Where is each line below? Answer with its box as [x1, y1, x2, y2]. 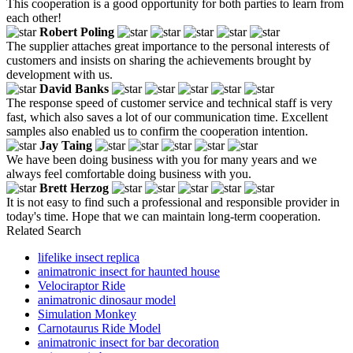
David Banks [39, 81, 109, 95]
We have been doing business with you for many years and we [6, 152, 317, 166]
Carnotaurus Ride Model [38, 321, 161, 335]
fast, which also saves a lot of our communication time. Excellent [6, 110, 328, 124]
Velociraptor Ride [38, 278, 125, 292]
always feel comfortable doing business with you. [6, 166, 251, 180]
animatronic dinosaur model [38, 292, 176, 307]
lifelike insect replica [38, 250, 139, 264]
